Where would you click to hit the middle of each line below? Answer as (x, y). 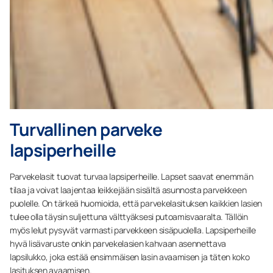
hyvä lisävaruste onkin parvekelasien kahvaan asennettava (118, 243)
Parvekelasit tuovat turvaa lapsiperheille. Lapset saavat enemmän (132, 176)
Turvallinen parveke (86, 129)
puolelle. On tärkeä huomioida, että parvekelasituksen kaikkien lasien (136, 203)
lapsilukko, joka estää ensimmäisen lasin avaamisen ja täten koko (130, 257)
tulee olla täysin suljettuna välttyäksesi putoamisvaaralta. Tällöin (129, 216)
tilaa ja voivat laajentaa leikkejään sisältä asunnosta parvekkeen (128, 190)
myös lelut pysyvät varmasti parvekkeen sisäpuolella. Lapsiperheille (133, 230)
